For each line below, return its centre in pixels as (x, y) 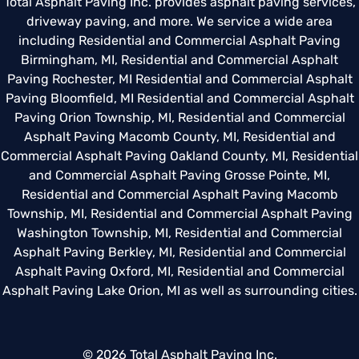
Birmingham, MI (68, 59)
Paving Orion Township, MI (93, 117)
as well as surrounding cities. (270, 290)
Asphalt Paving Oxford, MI (93, 271)
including (48, 40)
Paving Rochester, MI (69, 79)
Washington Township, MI (93, 232)
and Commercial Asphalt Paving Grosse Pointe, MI (178, 175)
